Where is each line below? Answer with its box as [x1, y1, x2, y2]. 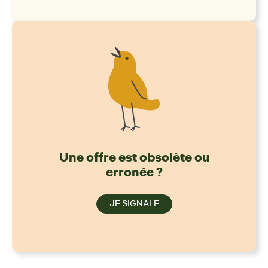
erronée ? [105, 165, 163, 181]
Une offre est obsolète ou [59, 150, 209, 166]
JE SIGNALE [109, 199, 159, 209]
